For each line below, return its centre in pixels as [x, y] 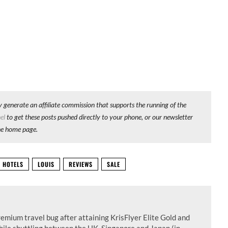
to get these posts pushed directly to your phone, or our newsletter [99, 117]
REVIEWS [81, 164]
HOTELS [13, 164]
